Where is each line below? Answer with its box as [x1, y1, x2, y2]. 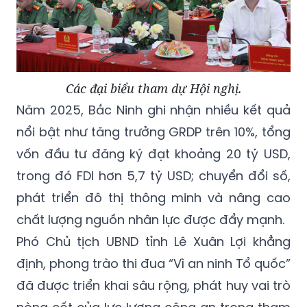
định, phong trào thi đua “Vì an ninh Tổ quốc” [16, 254, 291, 272]
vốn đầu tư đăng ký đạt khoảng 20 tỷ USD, [16, 145, 291, 162]
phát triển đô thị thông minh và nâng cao [16, 188, 291, 206]
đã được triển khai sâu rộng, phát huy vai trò [16, 276, 291, 294]
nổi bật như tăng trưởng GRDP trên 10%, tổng [16, 123, 291, 140]
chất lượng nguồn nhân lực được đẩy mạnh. [16, 210, 284, 228]
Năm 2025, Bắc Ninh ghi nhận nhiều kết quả [16, 101, 291, 119]
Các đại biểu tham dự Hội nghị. [65, 79, 242, 97]
